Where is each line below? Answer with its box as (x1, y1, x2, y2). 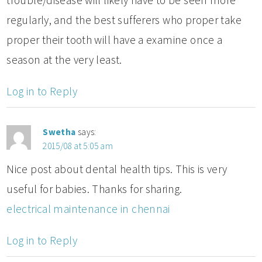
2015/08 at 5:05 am (43, 140, 113, 151)
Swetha (43, 126, 76, 137)
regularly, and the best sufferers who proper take (6, 12, 242, 27)
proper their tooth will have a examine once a (6, 32, 223, 47)
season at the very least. (6, 52, 122, 67)
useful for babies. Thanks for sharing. (6, 181, 182, 196)
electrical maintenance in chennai (6, 201, 170, 216)
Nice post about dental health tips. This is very (6, 161, 227, 176)
